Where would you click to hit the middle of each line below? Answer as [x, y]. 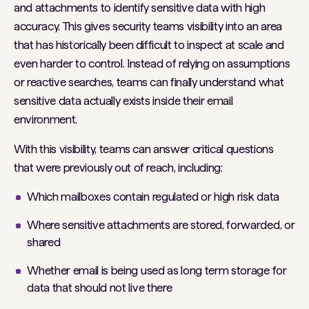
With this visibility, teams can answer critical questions [144, 149]
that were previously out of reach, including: [118, 167]
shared [44, 242]
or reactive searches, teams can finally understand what [149, 82]
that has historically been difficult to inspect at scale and [149, 44]
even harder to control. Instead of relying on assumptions [152, 63]
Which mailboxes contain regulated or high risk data [153, 196]
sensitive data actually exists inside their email [123, 100]
